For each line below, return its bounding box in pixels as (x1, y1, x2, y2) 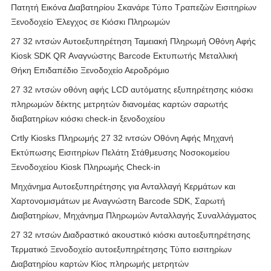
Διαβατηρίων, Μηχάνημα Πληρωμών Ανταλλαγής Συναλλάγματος (11, 211, 256, 220)
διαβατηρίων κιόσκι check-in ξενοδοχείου (11, 114, 165, 123)
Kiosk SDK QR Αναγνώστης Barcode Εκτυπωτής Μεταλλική (11, 51, 238, 60)
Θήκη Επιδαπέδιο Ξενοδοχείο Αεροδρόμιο (11, 65, 169, 75)
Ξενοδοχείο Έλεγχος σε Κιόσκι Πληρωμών (11, 17, 170, 27)
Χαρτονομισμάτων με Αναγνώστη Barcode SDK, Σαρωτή (11, 196, 225, 206)
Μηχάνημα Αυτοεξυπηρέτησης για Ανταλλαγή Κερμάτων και (11, 181, 235, 191)
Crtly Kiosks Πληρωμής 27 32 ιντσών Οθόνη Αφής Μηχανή (11, 133, 233, 143)
